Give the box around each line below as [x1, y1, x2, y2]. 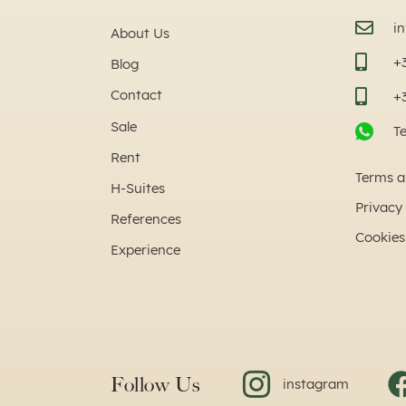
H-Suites [111, 179, 165, 197]
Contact [111, 85, 162, 103]
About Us [111, 24, 169, 42]
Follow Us [111, 372, 200, 397]
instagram [282, 374, 349, 392]
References [111, 209, 181, 227]
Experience [111, 240, 180, 258]
